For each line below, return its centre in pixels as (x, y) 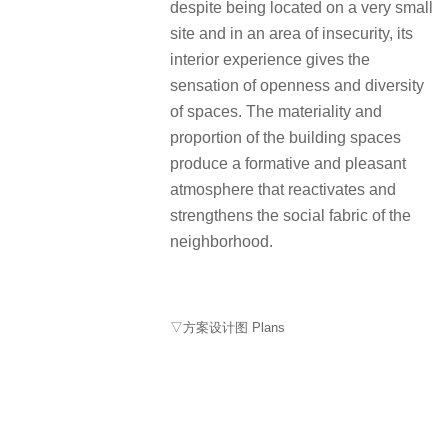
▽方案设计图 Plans (227, 327)
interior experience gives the (270, 59)
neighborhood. (221, 241)
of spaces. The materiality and (276, 111)
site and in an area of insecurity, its (291, 33)
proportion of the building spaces (285, 137)
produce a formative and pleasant (288, 163)
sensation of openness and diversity (297, 85)
